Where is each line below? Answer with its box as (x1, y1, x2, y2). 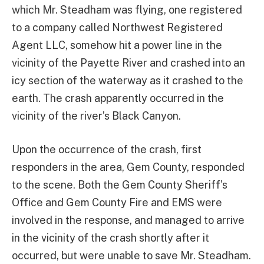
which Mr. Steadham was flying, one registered (12, 3, 242, 16)
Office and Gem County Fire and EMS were (12, 196, 222, 209)
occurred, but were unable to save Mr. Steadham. (12, 249, 251, 262)
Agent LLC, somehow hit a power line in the (12, 38, 222, 51)
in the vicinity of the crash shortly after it (12, 232, 209, 245)
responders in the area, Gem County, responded (12, 161, 245, 174)
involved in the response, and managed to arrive (12, 214, 245, 227)
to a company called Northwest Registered (12, 21, 223, 34)
